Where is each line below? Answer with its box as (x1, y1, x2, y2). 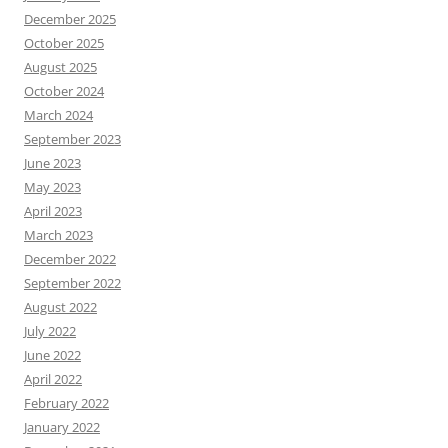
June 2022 (24, 346, 81, 365)
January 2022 (24, 418, 100, 437)
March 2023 (24, 226, 93, 245)
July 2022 (24, 322, 76, 341)
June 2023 (24, 154, 81, 173)
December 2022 (24, 250, 116, 269)
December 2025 (24, 10, 116, 29)
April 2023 (24, 202, 82, 221)
